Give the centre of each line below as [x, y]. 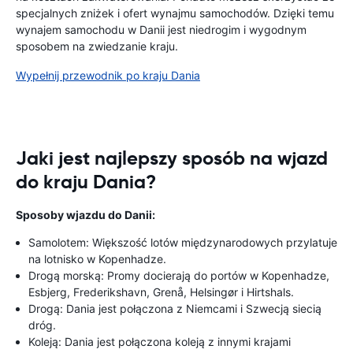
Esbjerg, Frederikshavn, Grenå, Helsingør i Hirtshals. [161, 292]
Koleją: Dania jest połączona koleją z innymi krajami [160, 342]
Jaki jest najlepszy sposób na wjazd [172, 158]
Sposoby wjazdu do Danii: [85, 215]
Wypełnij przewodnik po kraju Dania [108, 75]
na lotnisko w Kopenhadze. [97, 259]
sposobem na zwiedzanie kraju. [97, 46]
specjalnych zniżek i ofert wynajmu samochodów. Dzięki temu [175, 13]
